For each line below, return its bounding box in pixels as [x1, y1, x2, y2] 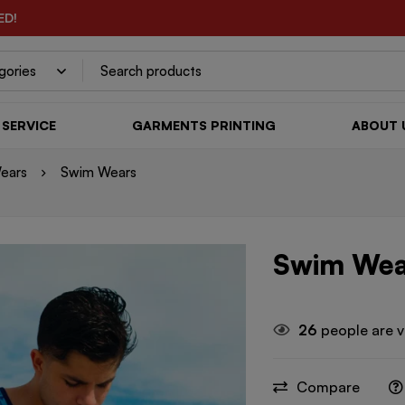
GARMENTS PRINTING [131, 117, 276, 133]
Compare [297, 377, 361, 396]
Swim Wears [61, 163, 137, 181]
